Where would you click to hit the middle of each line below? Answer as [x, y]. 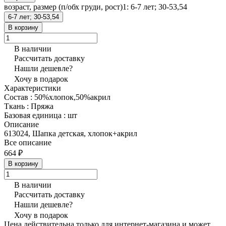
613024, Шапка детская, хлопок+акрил [71, 133]
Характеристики [33, 88]
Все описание [28, 142]
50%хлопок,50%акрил [72, 97]
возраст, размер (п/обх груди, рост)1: [67, 7]
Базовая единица [34, 115]
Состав [17, 97]
